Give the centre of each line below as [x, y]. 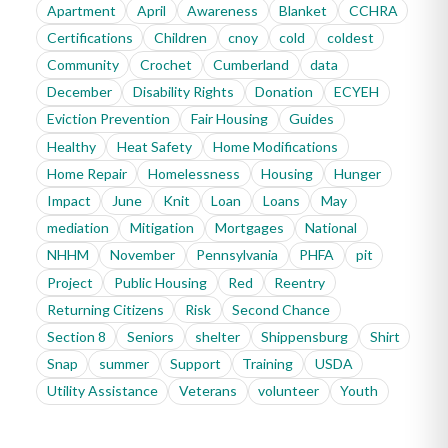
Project [69, 282]
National [331, 228]
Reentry [300, 282]
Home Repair [86, 173]
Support [196, 364]
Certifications [89, 37]
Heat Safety [154, 146]
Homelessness [193, 173]
